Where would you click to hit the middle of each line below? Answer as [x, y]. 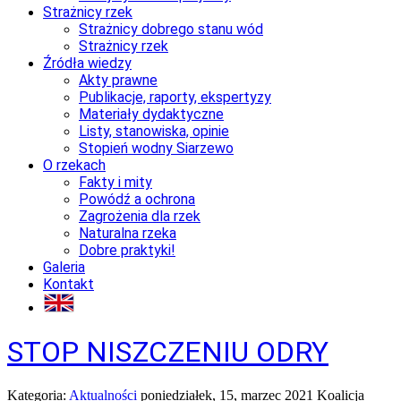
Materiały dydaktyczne [151, 114]
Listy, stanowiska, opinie [154, 131]
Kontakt [68, 284]
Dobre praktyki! [127, 250]
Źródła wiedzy [87, 63]
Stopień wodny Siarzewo [156, 148]
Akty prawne [118, 80]
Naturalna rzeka [128, 233]
